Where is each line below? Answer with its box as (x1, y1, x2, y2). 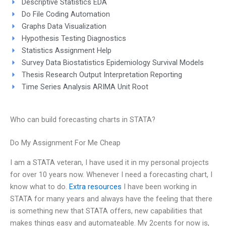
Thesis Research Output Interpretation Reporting (21, 70, 182, 79)
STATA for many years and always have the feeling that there (10, 194, 212, 203)
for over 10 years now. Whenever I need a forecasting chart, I (10, 169, 212, 179)
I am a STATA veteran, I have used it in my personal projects (10, 157, 209, 167)
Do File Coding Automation (21, 9, 110, 19)
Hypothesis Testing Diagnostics (21, 33, 126, 43)
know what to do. (10, 182, 69, 191)
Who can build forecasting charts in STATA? (10, 115, 155, 125)
